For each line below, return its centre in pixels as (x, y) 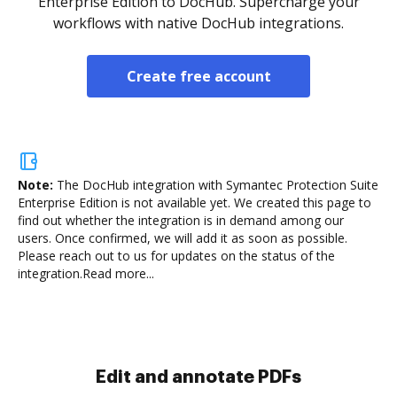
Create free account (198, 76)
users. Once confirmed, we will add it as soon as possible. (183, 238)
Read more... (118, 273)
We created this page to (301, 202)
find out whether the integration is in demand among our (181, 220)
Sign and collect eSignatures (198, 377)
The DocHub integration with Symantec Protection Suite (218, 185)
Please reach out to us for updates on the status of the (176, 256)
